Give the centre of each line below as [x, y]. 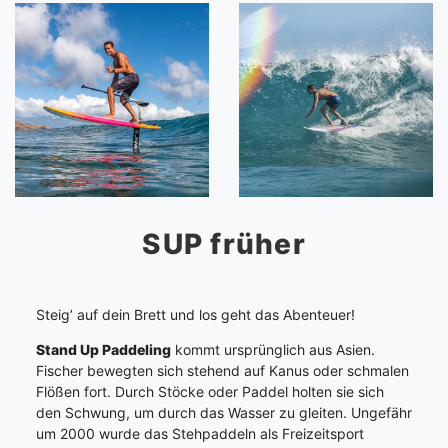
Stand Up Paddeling [103, 350]
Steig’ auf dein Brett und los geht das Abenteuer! [195, 315]
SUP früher [224, 243]
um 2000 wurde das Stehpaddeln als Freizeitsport [200, 434]
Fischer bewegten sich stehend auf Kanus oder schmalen [222, 371]
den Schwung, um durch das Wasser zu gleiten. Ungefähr [224, 413]
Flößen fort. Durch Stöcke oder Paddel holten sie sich [210, 392]
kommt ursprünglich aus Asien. [273, 350]
